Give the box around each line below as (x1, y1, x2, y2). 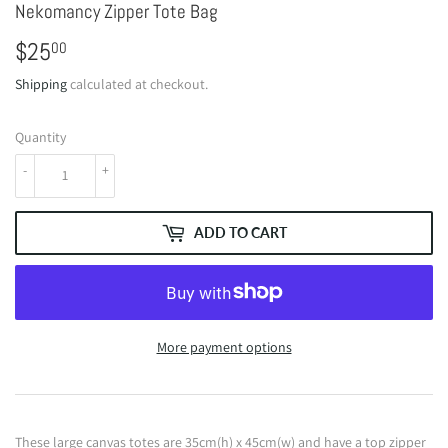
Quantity (15, 127, 66, 146)
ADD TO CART (194, 224, 287, 242)
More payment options (156, 337, 292, 356)
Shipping (15, 74, 67, 93)
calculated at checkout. (67, 74, 208, 93)
